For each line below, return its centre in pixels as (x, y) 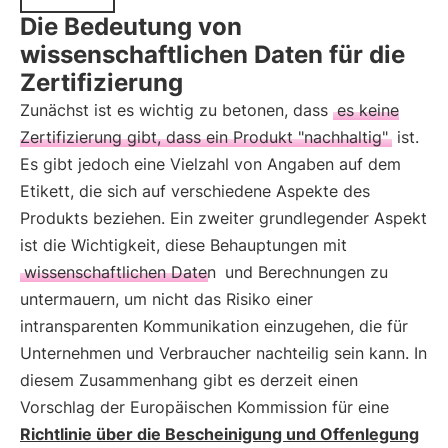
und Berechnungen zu (304, 272)
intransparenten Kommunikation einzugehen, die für (214, 326)
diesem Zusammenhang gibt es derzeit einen (189, 380)
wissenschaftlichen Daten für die (212, 54)
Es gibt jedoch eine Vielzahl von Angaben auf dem (210, 164)
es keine (368, 110)
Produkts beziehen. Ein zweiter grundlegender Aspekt (223, 218)
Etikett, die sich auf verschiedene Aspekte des (195, 191)
